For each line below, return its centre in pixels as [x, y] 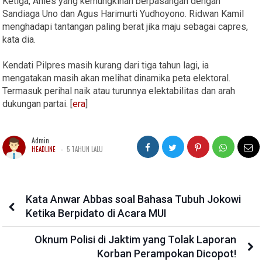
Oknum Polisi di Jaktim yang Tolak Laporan [135, 240]
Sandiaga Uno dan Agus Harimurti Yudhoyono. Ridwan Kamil [123, 14]
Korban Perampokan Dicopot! [166, 254]
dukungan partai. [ [38, 104]
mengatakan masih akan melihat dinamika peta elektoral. [117, 78]
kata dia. [19, 40]
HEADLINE [44, 149]
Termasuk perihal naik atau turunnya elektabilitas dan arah [119, 91]
